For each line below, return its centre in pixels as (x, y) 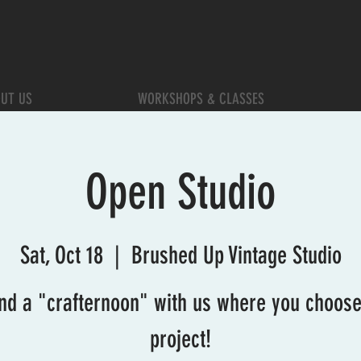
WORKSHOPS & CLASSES (201, 98)
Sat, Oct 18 (61, 255)
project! (180, 339)
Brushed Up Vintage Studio (236, 255)
